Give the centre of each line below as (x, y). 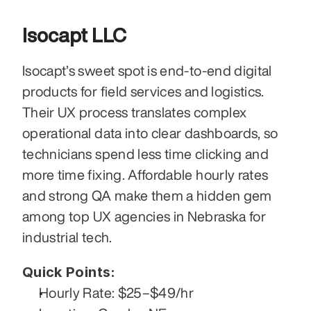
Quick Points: (69, 272)
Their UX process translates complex (135, 112)
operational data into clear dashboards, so (150, 133)
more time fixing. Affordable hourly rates (145, 175)
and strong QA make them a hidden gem (147, 196)
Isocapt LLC (74, 35)
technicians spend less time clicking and (146, 154)
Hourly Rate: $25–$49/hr (117, 293)
